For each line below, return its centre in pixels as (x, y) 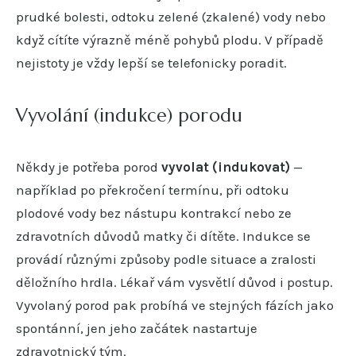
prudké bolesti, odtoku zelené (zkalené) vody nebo (171, 16)
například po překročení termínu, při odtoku (153, 190)
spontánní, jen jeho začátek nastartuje (137, 328)
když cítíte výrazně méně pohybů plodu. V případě (170, 39)
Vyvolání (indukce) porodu (129, 115)
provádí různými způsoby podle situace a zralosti (166, 259)
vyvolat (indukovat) (226, 166)
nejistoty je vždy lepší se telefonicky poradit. (151, 62)
